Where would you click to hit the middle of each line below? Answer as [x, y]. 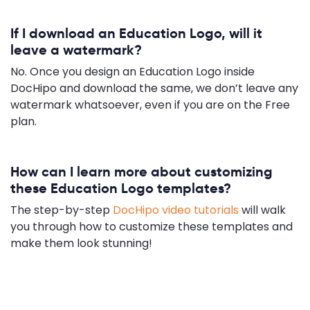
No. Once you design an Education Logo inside [133, 71]
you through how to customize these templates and [152, 226]
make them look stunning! [81, 243]
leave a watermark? [76, 49]
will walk [262, 210]
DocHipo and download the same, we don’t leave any [154, 88]
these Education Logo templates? [121, 188]
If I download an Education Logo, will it [136, 33]
